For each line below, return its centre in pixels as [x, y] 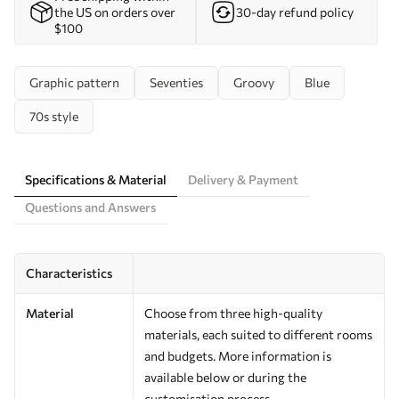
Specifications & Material [96, 179]
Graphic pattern [74, 82]
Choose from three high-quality [233, 313]
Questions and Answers [90, 207]
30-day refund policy [295, 12]
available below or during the [225, 377]
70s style [54, 116]
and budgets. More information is [238, 355]
